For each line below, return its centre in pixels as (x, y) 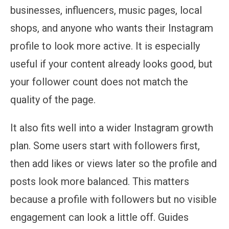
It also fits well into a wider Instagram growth (112, 128)
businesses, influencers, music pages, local (106, 10)
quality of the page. (53, 99)
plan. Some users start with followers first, (105, 145)
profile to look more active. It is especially (105, 46)
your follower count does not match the (99, 82)
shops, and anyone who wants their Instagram (112, 28)
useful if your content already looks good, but (111, 64)
